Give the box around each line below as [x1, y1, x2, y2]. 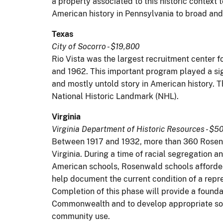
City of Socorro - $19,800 [52, 41, 139, 51]
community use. [52, 211, 110, 221]
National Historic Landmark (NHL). [52, 91, 179, 101]
